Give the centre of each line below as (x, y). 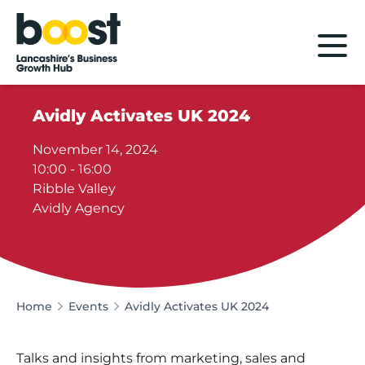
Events (88, 306)
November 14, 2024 (96, 149)
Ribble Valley (75, 188)
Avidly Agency (79, 208)
